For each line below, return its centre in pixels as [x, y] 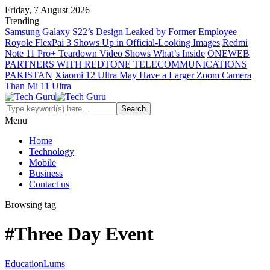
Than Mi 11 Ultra [38, 86]
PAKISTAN [29, 75]
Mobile [42, 162]
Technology [52, 152]
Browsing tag [30, 205]
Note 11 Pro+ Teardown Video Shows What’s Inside [105, 53]
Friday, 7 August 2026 [47, 10]
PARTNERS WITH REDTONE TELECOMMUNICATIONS [126, 64]
